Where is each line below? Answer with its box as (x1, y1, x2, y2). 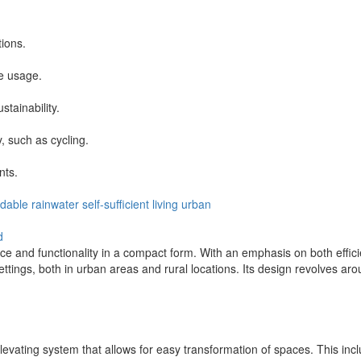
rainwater (31, 195, 79, 212)
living (152, 195, 178, 212)
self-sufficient (82, 195, 149, 212)
